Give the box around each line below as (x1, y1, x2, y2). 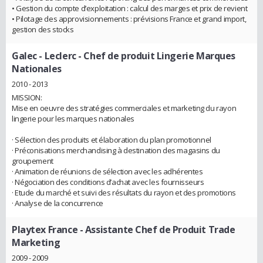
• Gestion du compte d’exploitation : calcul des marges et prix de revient (12, 3, 248, 14)
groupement (12, 156, 53, 167)
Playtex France (12, 223, 78, 237)
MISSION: (12, 92, 42, 103)
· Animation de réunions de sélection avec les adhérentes (12, 166, 203, 177)
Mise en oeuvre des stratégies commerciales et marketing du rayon (12, 103, 237, 114)
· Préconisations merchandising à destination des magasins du (12, 145, 220, 156)
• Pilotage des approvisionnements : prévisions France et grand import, (12, 14, 247, 25)
